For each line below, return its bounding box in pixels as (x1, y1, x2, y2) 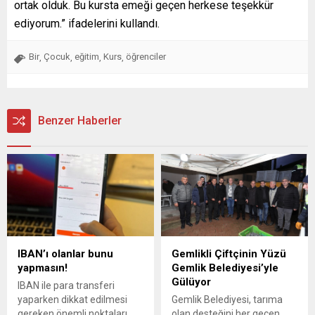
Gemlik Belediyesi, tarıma (172, 294, 283, 306)
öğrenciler (126, 51, 166, 62)
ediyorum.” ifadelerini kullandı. (14, 16, 160, 30)
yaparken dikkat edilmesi (18, 294, 127, 306)
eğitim (75, 51, 99, 62)
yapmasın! (18, 262, 67, 275)
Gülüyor (172, 276, 211, 289)
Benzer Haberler (38, 113, 122, 127)
